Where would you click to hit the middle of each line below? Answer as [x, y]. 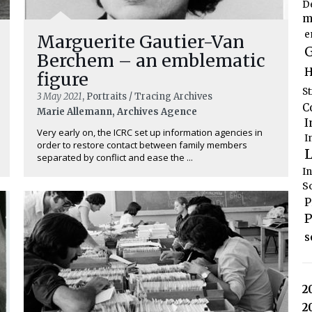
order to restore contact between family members [142, 145]
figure [63, 80]
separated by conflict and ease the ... [115, 158]
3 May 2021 [60, 97]
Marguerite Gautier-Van [141, 42]
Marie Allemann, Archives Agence [117, 112]
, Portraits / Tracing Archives [147, 97]
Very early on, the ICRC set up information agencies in [150, 133]
